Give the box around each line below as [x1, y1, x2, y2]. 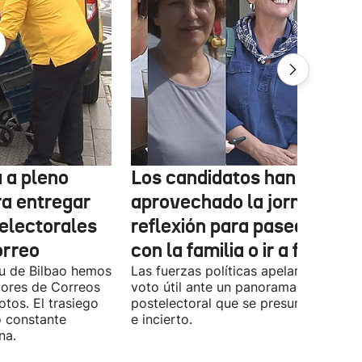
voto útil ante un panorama [131, 279, 297, 295]
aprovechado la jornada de [131, 190, 357, 214]
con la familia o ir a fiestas [131, 238, 351, 263]
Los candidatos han [131, 166, 296, 190]
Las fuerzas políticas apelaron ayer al [131, 263, 360, 279]
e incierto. [131, 311, 192, 327]
